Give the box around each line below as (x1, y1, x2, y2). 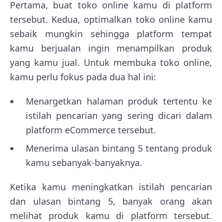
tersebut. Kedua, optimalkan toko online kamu (10, 13, 212, 25)
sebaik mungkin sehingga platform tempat (10, 27, 212, 40)
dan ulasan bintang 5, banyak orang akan (10, 195, 212, 207)
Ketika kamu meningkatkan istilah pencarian (10, 180, 212, 193)
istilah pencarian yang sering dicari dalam (26, 109, 212, 121)
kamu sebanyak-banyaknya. (26, 156, 142, 168)
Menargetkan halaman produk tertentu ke (26, 95, 212, 107)
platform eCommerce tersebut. (26, 123, 156, 136)
